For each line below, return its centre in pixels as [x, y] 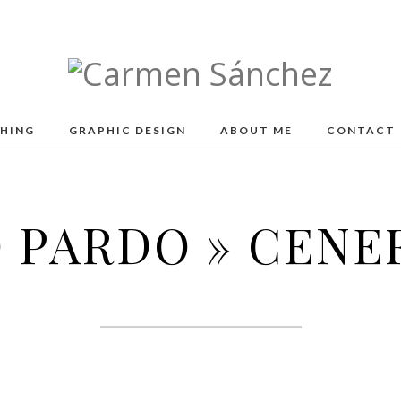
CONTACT [361, 130]
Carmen [127, 105]
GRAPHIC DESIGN [127, 130]
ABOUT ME [256, 130]
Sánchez [129, 137]
